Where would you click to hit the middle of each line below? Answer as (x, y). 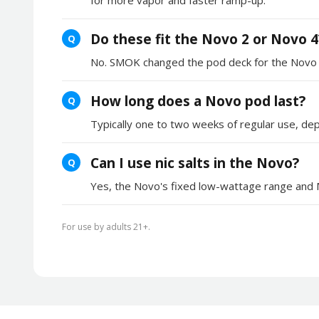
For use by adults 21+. (106, 226)
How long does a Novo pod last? (198, 101)
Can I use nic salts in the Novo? (195, 163)
